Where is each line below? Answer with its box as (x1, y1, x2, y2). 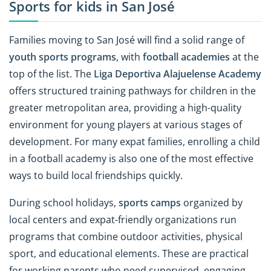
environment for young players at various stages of (9, 117, 242, 131)
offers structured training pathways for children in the (9, 83, 256, 97)
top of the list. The (9, 67, 94, 80)
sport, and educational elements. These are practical (9, 246, 249, 260)
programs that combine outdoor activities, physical (9, 229, 243, 243)
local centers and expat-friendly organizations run (9, 212, 237, 226)
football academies (143, 50, 230, 64)
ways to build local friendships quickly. (9, 168, 183, 182)
